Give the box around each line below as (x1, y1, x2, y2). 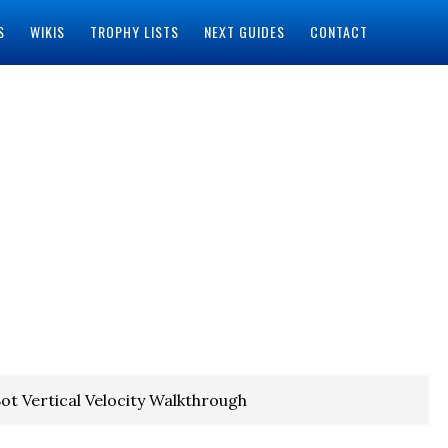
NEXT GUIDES (203, 21, 285, 42)
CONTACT (309, 21, 368, 42)
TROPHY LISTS (89, 21, 179, 42)
